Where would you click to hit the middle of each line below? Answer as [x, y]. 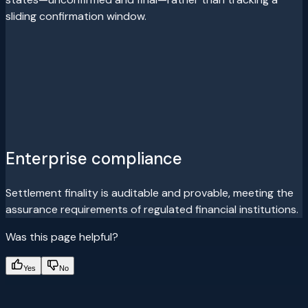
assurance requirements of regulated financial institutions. [152, 209]
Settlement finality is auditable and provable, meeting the [150, 192]
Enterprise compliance [94, 158]
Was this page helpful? [62, 236]
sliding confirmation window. [76, 16]
